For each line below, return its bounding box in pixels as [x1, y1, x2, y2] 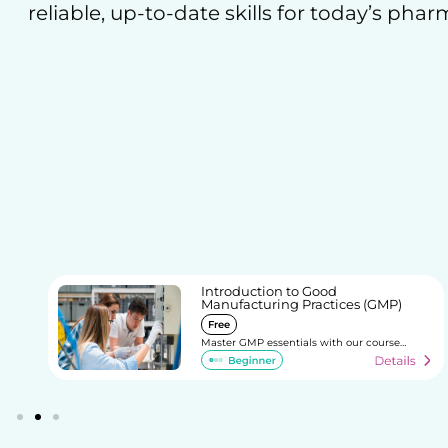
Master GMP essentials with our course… [200, 336, 406, 349]
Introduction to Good [200, 283, 337, 299]
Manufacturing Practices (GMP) [200, 296, 402, 312]
